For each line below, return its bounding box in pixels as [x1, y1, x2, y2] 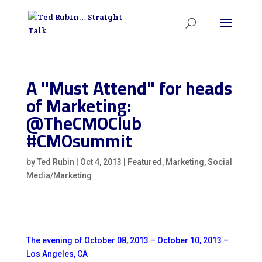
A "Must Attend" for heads [26, 72, 232, 105]
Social [207, 157, 232, 167]
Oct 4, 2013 [80, 157, 122, 167]
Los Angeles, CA [26, 249, 88, 258]
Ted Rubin [36, 157, 74, 167]
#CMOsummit [26, 125, 132, 157]
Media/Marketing [26, 171, 92, 180]
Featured [127, 157, 162, 167]
